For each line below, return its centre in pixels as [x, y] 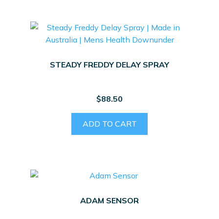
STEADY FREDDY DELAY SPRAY [109, 64]
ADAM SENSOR [109, 201]
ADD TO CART [109, 124]
